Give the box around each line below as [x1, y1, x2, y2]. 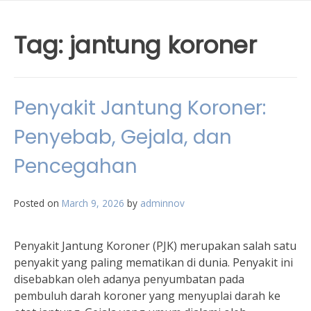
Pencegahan [14, 153, 137, 180]
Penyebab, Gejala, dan [14, 124, 232, 151]
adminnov [140, 196, 185, 210]
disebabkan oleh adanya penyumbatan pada [14, 271, 244, 287]
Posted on [14, 196, 62, 210]
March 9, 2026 [62, 196, 124, 210]
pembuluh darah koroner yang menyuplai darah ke [14, 288, 280, 303]
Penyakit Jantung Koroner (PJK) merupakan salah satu [14, 238, 296, 253]
